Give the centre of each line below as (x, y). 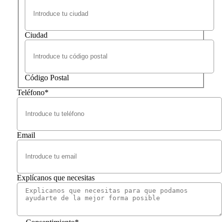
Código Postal (47, 77)
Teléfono (30, 92)
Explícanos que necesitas (55, 177)
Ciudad (36, 35)
